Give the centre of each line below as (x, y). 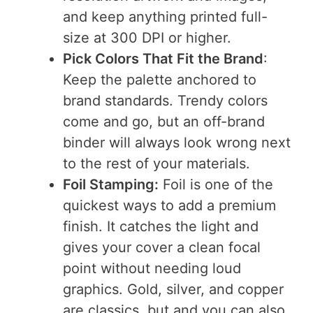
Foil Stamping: (111, 185)
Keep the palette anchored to (160, 80)
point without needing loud (152, 269)
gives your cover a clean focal (162, 248)
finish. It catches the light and (161, 227)
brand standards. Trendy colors (165, 101)
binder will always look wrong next (177, 143)
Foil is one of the (216, 185)
